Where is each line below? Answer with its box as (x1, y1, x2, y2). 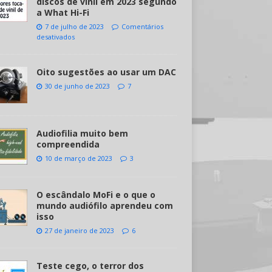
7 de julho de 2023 (44, 22, 104, 31)
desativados (36, 32, 75, 41)
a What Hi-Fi (36, 7, 89, 18)
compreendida (36, 138, 100, 150)
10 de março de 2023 (44, 154, 112, 163)
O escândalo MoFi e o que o (36, 189, 155, 200)
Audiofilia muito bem (36, 127, 128, 139)
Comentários (121, 22, 163, 31)
